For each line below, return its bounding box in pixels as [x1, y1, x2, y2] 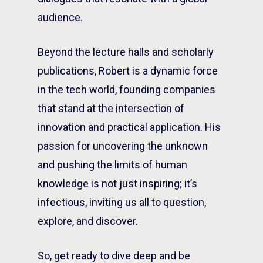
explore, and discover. [38, 215, 138, 227]
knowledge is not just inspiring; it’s [38, 177, 197, 190]
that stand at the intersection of [38, 102, 184, 114]
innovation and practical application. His [38, 121, 221, 133]
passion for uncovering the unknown [38, 140, 208, 152]
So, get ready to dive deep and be [38, 249, 190, 262]
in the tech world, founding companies [38, 83, 215, 96]
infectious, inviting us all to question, [38, 196, 206, 208]
